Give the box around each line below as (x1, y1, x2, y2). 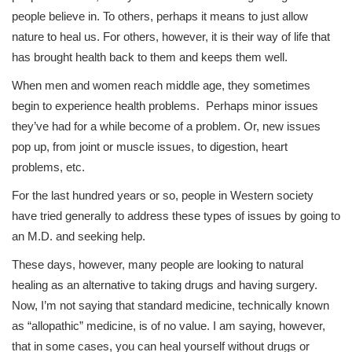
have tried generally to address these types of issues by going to (12, 209, 340, 223)
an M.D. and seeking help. (12, 229, 145, 244)
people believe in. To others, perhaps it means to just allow (12, 9, 308, 24)
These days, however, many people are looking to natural (12, 258, 303, 272)
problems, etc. (12, 160, 85, 174)
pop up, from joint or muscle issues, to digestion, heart (12, 140, 288, 154)
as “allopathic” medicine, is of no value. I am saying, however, (12, 319, 325, 333)
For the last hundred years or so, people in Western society (12, 189, 313, 203)
